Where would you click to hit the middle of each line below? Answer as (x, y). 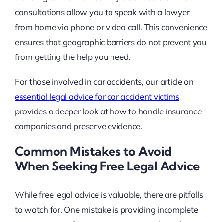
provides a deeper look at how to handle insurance (108, 111)
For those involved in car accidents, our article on (104, 82)
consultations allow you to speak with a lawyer (102, 12)
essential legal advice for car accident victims (97, 97)
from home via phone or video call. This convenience (111, 27)
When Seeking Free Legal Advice (107, 166)
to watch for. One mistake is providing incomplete (106, 209)
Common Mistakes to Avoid (93, 151)
